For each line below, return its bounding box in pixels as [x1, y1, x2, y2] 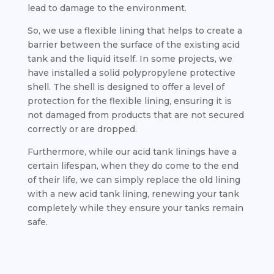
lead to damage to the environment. [27, 2, 187, 13]
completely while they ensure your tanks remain [27, 202, 243, 213]
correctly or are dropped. [27, 124, 137, 135]
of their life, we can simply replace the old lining [27, 174, 240, 185]
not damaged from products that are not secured [27, 109, 244, 120]
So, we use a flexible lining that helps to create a [27, 25, 242, 36]
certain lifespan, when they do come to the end [27, 160, 239, 171]
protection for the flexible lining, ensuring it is [27, 95, 232, 106]
